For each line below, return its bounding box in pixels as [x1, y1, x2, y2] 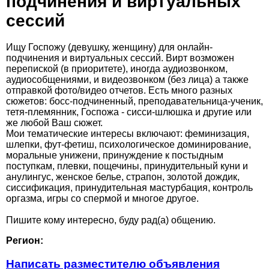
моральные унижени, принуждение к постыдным [6, 150, 223, 161]
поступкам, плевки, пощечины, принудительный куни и [6, 161, 248, 172]
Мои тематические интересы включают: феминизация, [6, 128, 249, 139]
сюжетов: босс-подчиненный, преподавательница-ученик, [6, 96, 263, 107]
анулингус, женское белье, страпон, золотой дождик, [6, 172, 240, 183]
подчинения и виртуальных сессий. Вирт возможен [6, 53, 234, 64]
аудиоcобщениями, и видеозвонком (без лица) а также [6, 74, 249, 85]
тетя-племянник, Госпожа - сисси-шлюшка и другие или [6, 107, 252, 118]
